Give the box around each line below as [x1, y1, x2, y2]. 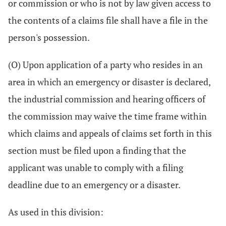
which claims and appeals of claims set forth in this [8, 127, 212, 139]
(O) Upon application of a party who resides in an [8, 59, 203, 71]
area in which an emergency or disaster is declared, [8, 76, 210, 88]
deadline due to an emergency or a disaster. [8, 179, 181, 191]
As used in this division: [8, 206, 103, 218]
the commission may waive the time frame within [8, 110, 207, 122]
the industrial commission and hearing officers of [8, 93, 205, 105]
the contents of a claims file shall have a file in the [8, 14, 208, 26]
